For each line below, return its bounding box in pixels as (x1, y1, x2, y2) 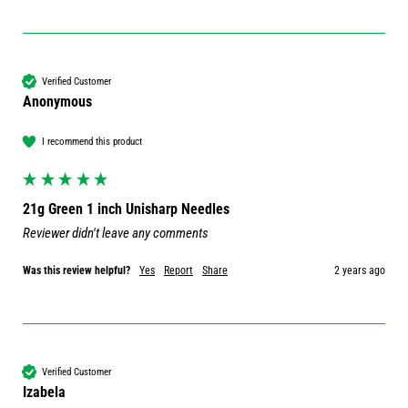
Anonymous (23, 93, 92, 111)
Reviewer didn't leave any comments (23, 225, 209, 242)
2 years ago (334, 264, 385, 278)
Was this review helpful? (23, 264, 130, 278)
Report (164, 264, 193, 278)
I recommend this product (42, 135, 142, 148)
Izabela (23, 383, 66, 402)
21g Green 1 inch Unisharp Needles (23, 200, 229, 219)
